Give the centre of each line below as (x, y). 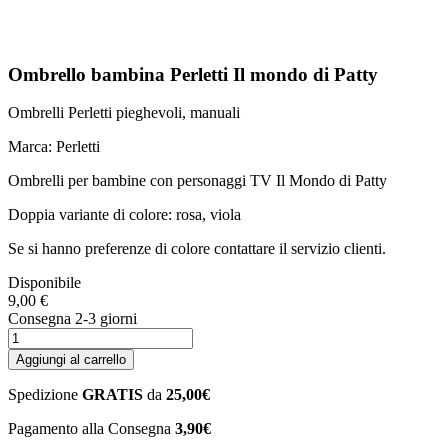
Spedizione (45, 395)
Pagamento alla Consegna (91, 429)
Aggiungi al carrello (71, 360)
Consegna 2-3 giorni (72, 319)
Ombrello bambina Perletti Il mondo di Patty (193, 74)
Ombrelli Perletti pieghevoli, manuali (124, 113)
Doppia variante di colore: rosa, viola (124, 215)
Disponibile (44, 283)
